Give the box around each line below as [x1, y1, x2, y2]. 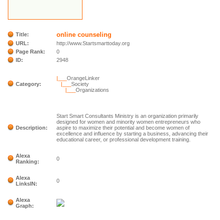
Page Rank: [16, 49, 46, 55]
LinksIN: [16, 181, 38, 187]
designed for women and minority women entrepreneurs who [56, 119, 201, 125]
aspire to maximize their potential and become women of [56, 125, 190, 131]
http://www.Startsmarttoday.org [56, 40, 130, 46]
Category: [16, 81, 42, 87]
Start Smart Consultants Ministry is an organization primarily [56, 113, 199, 119]
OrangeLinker [67, 75, 100, 81]
